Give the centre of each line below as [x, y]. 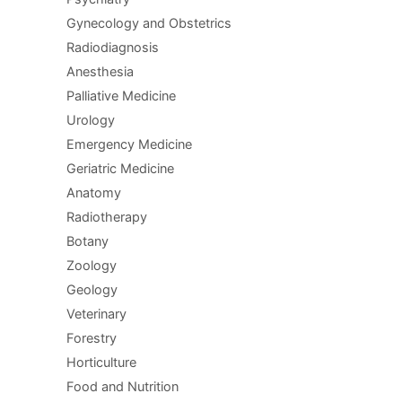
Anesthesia [100, 71]
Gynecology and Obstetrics [149, 23]
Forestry [91, 338]
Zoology [91, 265]
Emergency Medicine [129, 144]
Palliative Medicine [121, 96]
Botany [87, 241]
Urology [90, 120]
